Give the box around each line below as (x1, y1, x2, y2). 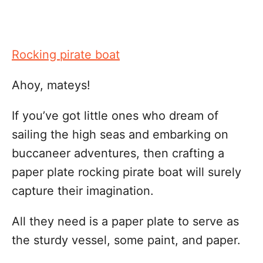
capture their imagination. (12, 184, 154, 198)
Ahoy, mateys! (12, 78, 90, 92)
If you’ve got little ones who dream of (12, 109, 218, 123)
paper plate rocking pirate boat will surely (12, 165, 241, 179)
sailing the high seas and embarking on (12, 127, 228, 141)
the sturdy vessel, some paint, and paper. (12, 233, 241, 247)
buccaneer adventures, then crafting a (12, 146, 224, 160)
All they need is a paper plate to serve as (12, 214, 239, 228)
